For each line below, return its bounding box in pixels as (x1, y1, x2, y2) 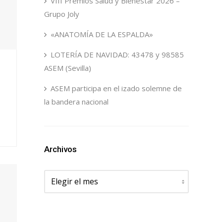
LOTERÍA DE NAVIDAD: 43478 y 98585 (50, 50, 184, 59)
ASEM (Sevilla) (44, 63, 91, 73)
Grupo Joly (44, 9, 79, 19)
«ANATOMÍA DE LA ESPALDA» (50, 29, 153, 39)
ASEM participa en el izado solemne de (50, 83, 182, 93)
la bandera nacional (44, 97, 109, 107)
